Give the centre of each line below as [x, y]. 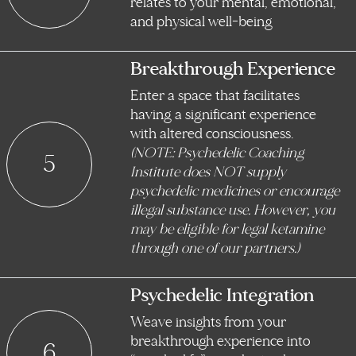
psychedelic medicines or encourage [235, 192]
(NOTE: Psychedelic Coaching [217, 153]
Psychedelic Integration [222, 296]
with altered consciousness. [212, 134]
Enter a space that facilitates [215, 96]
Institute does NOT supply [208, 172]
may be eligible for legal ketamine [227, 230]
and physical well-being [201, 22]
